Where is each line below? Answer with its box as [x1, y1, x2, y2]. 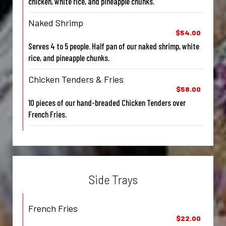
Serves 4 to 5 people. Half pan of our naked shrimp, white [28, 41, 199, 51]
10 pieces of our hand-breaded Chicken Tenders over [28, 97, 186, 108]
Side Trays [88, 173, 138, 187]
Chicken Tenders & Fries [28, 74, 124, 85]
